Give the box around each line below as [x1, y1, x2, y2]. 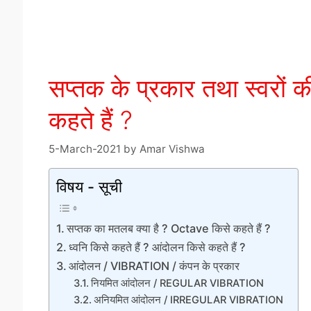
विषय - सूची [56, 177, 122, 196]
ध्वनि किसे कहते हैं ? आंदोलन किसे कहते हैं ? [68, 239, 246, 254]
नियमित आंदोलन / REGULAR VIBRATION [91, 276, 264, 289]
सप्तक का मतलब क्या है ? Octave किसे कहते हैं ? [66, 221, 271, 235]
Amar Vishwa [139, 142, 205, 155]
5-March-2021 [48, 142, 121, 155]
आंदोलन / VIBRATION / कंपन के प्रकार [68, 258, 239, 273]
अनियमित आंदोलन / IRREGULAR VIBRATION [94, 293, 284, 306]
